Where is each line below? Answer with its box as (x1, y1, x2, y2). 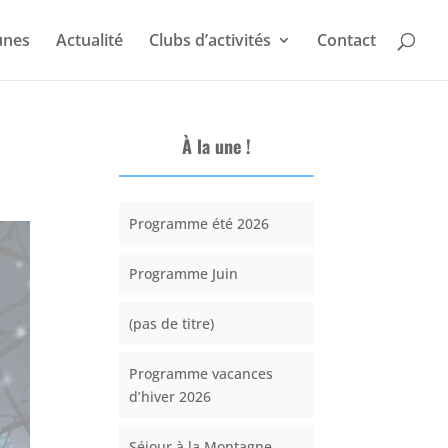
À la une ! (181, 133, 251, 159)
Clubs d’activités (149, 29, 271, 51)
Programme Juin (129, 264, 239, 283)
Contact (317, 29, 376, 51)
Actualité (56, 29, 123, 51)
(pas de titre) (129, 314, 215, 333)
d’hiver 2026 (129, 387, 212, 406)
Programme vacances (129, 364, 274, 383)
